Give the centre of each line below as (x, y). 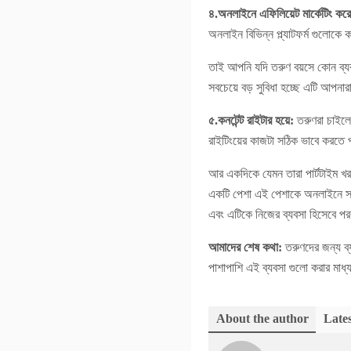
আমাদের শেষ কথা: (247, 247)
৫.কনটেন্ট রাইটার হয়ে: (251, 120)
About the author (262, 318)
